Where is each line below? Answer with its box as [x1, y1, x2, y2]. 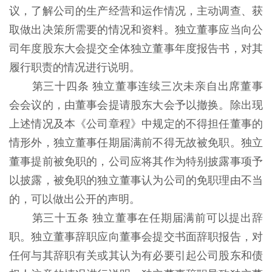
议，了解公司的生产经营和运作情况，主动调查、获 [9, 5, 263, 17]
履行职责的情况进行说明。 [9, 61, 143, 73]
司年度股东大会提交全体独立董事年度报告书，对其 [9, 42, 263, 55]
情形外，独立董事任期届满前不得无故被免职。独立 [9, 137, 263, 149]
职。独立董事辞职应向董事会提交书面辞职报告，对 [9, 231, 263, 243]
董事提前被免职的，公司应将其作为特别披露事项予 [9, 155, 263, 168]
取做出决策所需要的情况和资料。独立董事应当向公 [9, 24, 263, 36]
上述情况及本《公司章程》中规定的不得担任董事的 [9, 118, 263, 130]
